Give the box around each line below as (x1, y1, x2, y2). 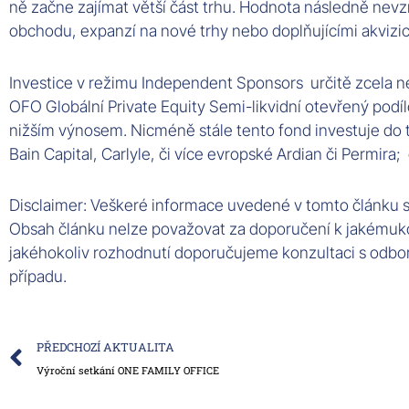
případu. (9, 267, 67, 287)
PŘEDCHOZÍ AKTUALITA (37, 340, 174, 355)
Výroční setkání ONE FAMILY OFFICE (37, 363, 219, 378)
